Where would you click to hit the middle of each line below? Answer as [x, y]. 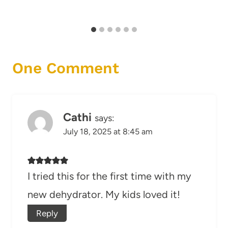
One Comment [66, 68]
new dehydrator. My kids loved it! [104, 194]
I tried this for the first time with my [109, 176]
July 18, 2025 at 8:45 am [108, 131]
